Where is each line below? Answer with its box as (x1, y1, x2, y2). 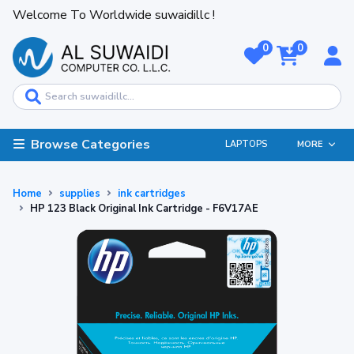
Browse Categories (31, 135, 150, 153)
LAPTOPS (224, 138, 267, 151)
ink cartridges (118, 186, 186, 201)
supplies (59, 186, 100, 201)
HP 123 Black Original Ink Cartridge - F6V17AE (30, 201, 258, 216)
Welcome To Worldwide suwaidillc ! (13, 6, 215, 24)
